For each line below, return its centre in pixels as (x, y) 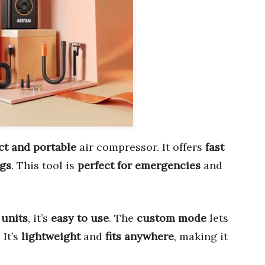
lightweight (51, 237)
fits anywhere (140, 237)
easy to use (80, 218)
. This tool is (44, 166)
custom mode (172, 218)
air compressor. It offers (141, 147)
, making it (201, 237)
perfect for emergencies (139, 166)
